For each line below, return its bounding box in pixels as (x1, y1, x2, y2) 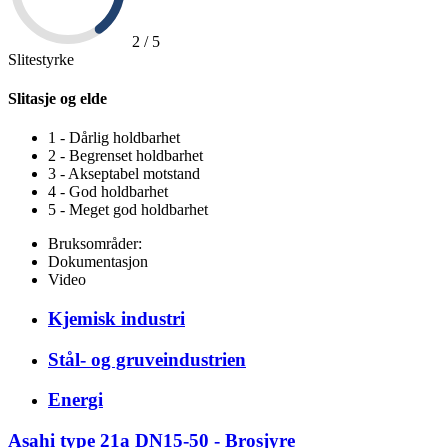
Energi (48, 389, 103, 411)
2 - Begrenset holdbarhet (48, 147, 203, 165)
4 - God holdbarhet (48, 183, 168, 201)
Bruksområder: (48, 235, 142, 253)
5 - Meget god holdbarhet (48, 201, 208, 219)
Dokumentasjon (48, 253, 148, 271)
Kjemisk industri (48, 308, 185, 330)
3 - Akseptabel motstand (48, 165, 200, 183)
